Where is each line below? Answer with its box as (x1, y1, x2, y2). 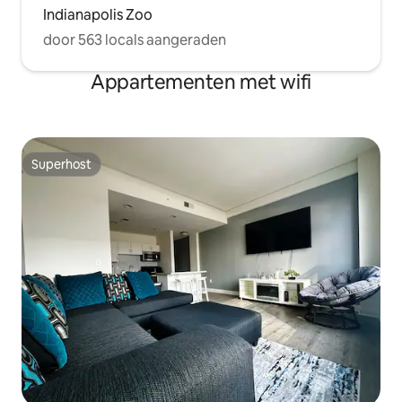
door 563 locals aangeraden (43, 31, 226, 50)
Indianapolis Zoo (43, 5, 153, 25)
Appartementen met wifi (91, 69, 311, 96)
